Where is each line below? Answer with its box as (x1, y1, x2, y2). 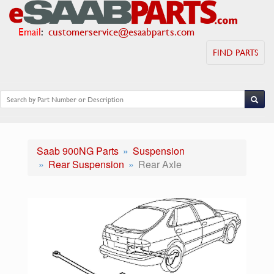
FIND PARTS (213, 46, 258, 59)
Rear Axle (138, 157, 182, 171)
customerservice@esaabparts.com (48, 24, 194, 39)
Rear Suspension (48, 157, 124, 171)
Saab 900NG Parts (37, 144, 119, 158)
